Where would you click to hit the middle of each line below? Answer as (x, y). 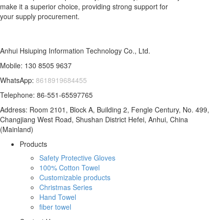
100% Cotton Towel (69, 167)
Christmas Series (66, 187)
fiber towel (55, 206)
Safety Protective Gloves (77, 157)
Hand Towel (58, 197)
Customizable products (75, 177)
